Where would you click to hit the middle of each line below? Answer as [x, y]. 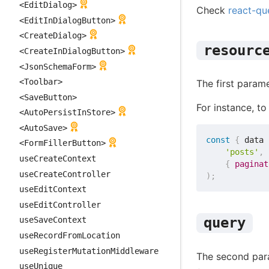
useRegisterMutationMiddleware [89, 251]
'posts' [242, 152]
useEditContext [53, 189]
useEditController [60, 204]
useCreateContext [58, 159]
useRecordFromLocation [70, 236]
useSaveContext [53, 220]
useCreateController [65, 174]
